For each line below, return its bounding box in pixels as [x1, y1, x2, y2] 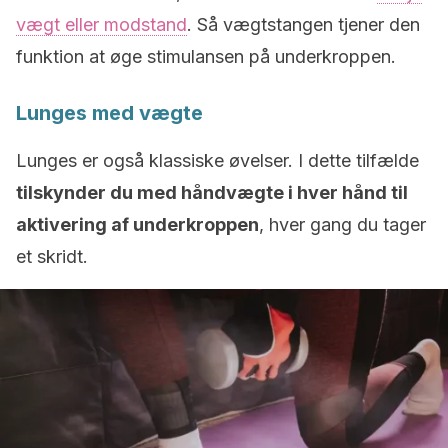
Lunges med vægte [16, 101, 203, 125]
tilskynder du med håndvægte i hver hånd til [16, 182, 408, 203]
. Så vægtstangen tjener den [187, 14, 420, 35]
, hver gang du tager [259, 214, 426, 235]
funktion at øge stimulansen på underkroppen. [16, 46, 396, 67]
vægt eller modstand [16, 14, 187, 35]
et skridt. [16, 246, 88, 267]
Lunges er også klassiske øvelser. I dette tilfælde [16, 150, 419, 171]
